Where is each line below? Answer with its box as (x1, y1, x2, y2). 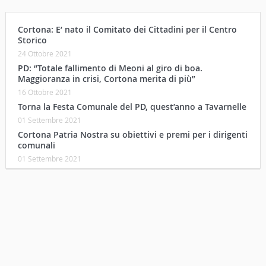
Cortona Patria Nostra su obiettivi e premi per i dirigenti (17, 128, 248, 140)
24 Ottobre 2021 (17, 48, 72, 58)
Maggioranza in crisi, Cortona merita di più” (17, 72, 195, 84)
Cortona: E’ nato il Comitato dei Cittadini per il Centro (17, 23, 237, 35)
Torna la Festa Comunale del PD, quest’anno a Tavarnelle (17, 100, 246, 112)
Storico (17, 34, 47, 46)
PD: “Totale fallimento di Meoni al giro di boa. (17, 62, 202, 74)
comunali (17, 139, 55, 151)
